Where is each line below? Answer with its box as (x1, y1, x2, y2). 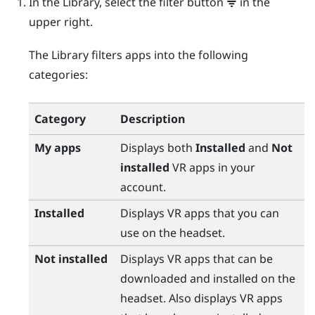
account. (120, 179, 166, 195)
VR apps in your (169, 159, 255, 175)
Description (120, 110, 185, 127)
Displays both (120, 139, 195, 155)
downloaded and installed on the (120, 270, 295, 286)
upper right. (28, 13, 93, 30)
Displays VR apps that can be (120, 250, 273, 266)
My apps (34, 139, 81, 155)
